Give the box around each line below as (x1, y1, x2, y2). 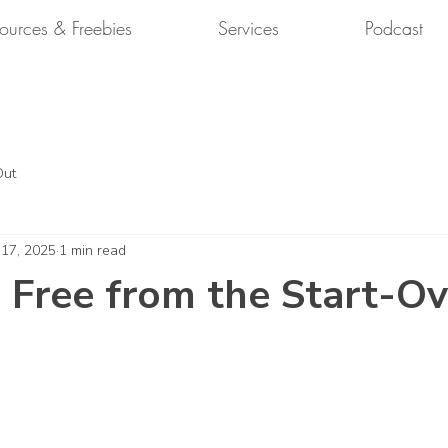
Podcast (365, 16, 423, 40)
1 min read (59, 241, 126, 261)
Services (218, 16, 279, 40)
